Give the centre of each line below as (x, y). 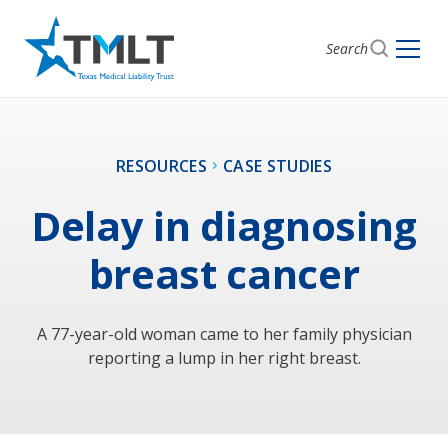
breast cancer (224, 273)
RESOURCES (162, 165)
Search (347, 48)
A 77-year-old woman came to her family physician (224, 333)
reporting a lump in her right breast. (224, 357)
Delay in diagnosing (224, 225)
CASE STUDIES (277, 165)
